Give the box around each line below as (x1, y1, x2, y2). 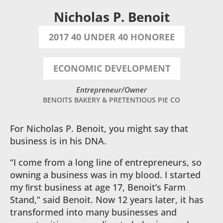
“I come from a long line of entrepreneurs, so (10, 156, 202, 168)
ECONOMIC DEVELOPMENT (53, 62, 170, 74)
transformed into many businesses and (10, 206, 177, 218)
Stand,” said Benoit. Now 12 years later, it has (10, 194, 204, 206)
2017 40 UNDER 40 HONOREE (48, 31, 175, 43)
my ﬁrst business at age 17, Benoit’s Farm (10, 181, 186, 193)
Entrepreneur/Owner (76, 85, 147, 95)
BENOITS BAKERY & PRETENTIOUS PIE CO (43, 95, 180, 105)
